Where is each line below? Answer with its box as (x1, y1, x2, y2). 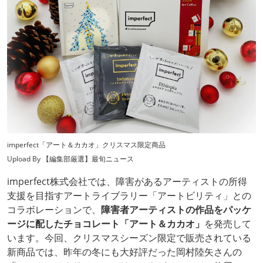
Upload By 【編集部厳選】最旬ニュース (7, 154, 134, 164)
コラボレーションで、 (7, 203, 101, 217)
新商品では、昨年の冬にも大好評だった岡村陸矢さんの (7, 245, 242, 259)
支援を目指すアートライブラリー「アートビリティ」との (7, 189, 251, 203)
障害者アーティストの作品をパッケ (101, 203, 251, 217)
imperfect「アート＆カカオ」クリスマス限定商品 (7, 140, 166, 150)
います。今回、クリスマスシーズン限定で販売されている (7, 231, 251, 245)
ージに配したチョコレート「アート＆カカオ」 (7, 217, 204, 231)
